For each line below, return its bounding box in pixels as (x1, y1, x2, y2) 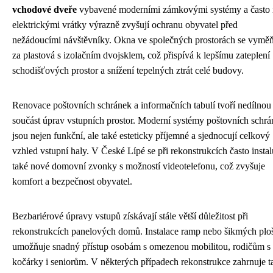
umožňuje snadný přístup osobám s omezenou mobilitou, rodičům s (12, 241, 271, 252)
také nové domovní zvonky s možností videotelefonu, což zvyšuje (12, 161, 265, 171)
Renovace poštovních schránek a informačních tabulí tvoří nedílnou (12, 100, 271, 110)
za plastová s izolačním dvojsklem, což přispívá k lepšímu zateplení (12, 50, 270, 60)
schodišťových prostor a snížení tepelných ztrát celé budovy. (12, 65, 244, 76)
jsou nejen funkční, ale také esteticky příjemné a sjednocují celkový (12, 130, 270, 141)
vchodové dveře (12, 4, 77, 15)
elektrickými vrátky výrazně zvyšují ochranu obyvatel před (12, 19, 238, 30)
